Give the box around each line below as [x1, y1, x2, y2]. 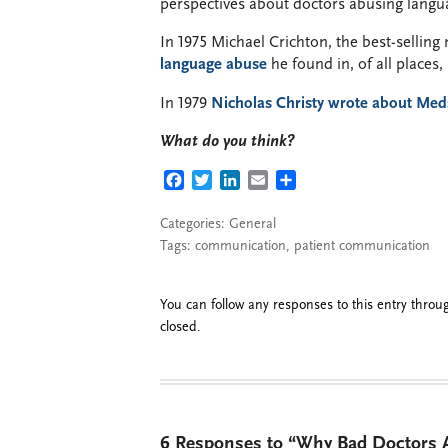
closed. [160, 319, 201, 335]
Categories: [160, 216, 229, 232]
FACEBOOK [184, 173, 263, 190]
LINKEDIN [240, 173, 311, 190]
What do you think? [160, 134, 295, 150]
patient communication [294, 238, 430, 254]
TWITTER [212, 173, 276, 190]
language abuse [160, 57, 267, 73]
